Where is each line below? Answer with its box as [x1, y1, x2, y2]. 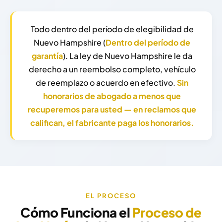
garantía [32, 51, 63, 61]
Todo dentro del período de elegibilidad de [30, 24, 194, 35]
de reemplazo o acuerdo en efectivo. [36, 77, 177, 88]
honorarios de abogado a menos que [43, 91, 181, 102]
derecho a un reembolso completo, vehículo [28, 64, 196, 75]
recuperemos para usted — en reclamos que [28, 104, 196, 115]
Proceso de [132, 204, 202, 221]
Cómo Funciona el [20, 204, 132, 221]
